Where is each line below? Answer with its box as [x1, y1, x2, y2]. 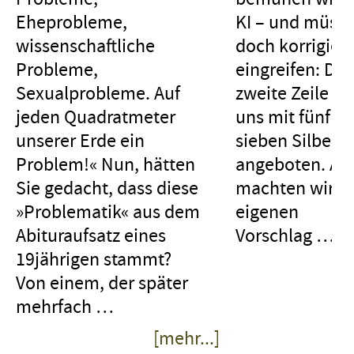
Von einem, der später [16, 270, 188, 295]
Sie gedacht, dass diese [16, 175, 198, 200]
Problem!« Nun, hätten [16, 152, 195, 176]
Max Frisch [235, 325, 324, 349]
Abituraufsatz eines [16, 223, 166, 247]
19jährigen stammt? [16, 247, 171, 271]
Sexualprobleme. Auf [16, 81, 180, 105]
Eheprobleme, [16, 9, 127, 34]
